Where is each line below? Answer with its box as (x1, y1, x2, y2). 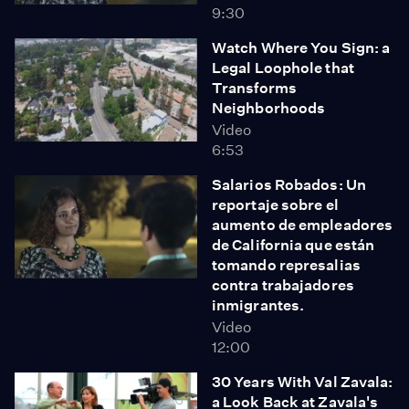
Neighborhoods (212, 100, 326, 117)
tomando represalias (212, 257, 361, 274)
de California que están (212, 236, 375, 254)
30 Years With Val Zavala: (212, 373, 393, 391)
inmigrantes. (212, 297, 305, 314)
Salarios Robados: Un (212, 176, 366, 194)
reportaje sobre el (212, 196, 339, 214)
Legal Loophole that (212, 59, 354, 77)
